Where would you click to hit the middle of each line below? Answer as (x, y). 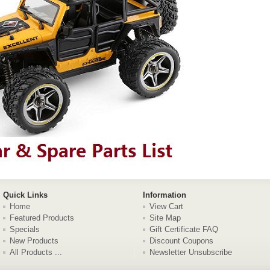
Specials (25, 229)
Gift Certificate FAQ (184, 229)
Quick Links (25, 195)
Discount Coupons (181, 241)
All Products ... (36, 252)
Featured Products (42, 218)
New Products (34, 241)
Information (165, 195)
